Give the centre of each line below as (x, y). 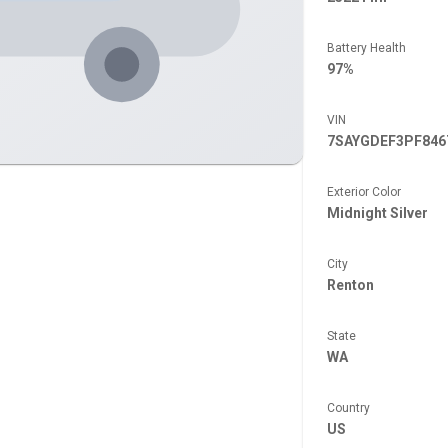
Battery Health (366, 48)
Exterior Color (363, 192)
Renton (350, 285)
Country (348, 408)
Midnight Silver (377, 213)
